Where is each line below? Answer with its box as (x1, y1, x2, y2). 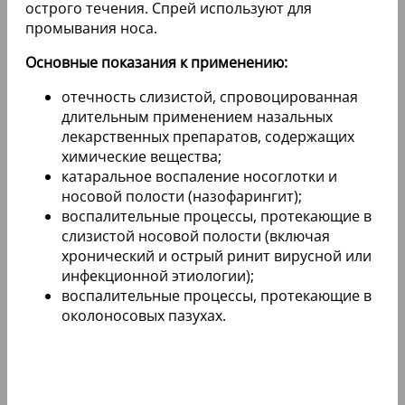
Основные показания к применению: (25, 52, 287, 72)
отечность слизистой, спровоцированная (61, 86, 358, 107)
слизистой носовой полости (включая (61, 225, 330, 246)
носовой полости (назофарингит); (61, 185, 302, 206)
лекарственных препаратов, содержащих (61, 126, 354, 146)
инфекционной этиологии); (61, 265, 254, 286)
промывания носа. (25, 17, 157, 38)
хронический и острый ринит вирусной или (61, 245, 372, 266)
